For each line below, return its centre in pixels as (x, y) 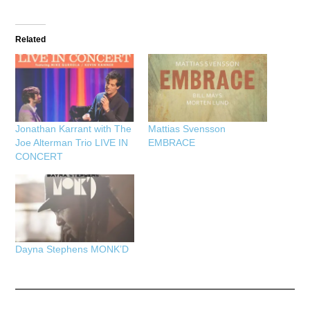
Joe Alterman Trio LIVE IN (72, 143)
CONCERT (39, 157)
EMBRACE (172, 143)
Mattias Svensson (187, 129)
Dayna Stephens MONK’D (72, 249)
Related (31, 40)
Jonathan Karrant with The (74, 129)
